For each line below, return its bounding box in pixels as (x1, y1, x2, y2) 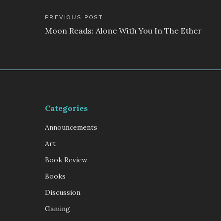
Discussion (44, 188, 80, 197)
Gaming (44, 204, 70, 214)
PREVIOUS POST (44, 14, 104, 21)
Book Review (44, 155, 87, 165)
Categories (44, 103, 88, 113)
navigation (14, 30, 80, 46)
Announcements (44, 123, 97, 132)
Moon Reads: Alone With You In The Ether (44, 26, 202, 36)
